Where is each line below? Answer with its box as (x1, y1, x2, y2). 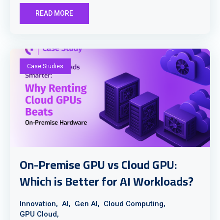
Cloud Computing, (104, 199, 165, 208)
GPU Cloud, (20, 210, 59, 219)
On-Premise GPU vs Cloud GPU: (20, 154, 177, 176)
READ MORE (35, 9, 73, 17)
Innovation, (20, 199, 58, 208)
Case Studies (27, 63, 63, 70)
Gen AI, (75, 199, 100, 208)
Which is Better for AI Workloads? (20, 170, 193, 192)
